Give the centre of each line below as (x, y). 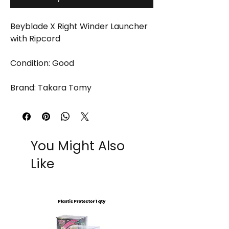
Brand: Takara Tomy (51, 88)
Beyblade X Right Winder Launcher (79, 27)
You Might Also (78, 146)
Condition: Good (42, 63)
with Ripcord (35, 39)
